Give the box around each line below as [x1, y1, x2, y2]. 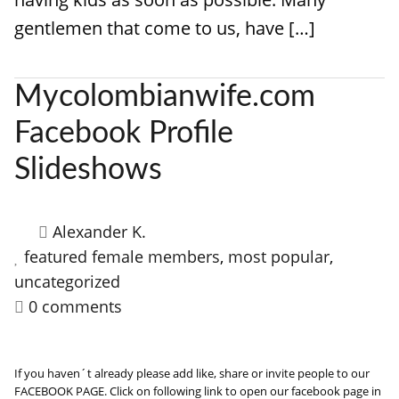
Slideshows [14, 155, 162, 185]
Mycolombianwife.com [14, 82, 315, 112]
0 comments [28, 296, 122, 317]
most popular [228, 246, 330, 267]
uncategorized [14, 271, 120, 292]
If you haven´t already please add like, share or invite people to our [14, 365, 370, 381]
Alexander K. [53, 221, 146, 242]
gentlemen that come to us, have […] [14, 16, 315, 40]
